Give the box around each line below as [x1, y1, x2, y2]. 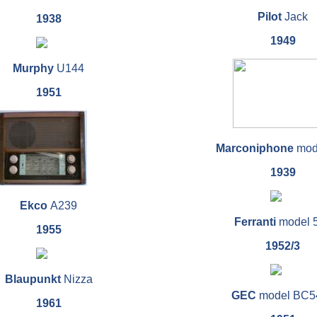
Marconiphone [216, 142, 296, 155]
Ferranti [234, 216, 279, 229]
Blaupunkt [4, 273, 64, 286]
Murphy [13, 62, 57, 75]
